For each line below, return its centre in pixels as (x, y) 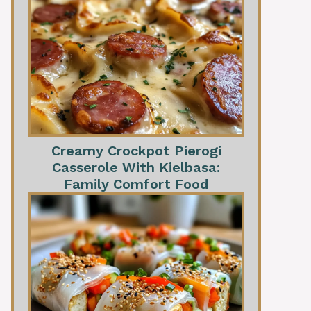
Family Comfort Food (136, 184)
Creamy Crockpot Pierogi (136, 151)
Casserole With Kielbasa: (136, 168)
